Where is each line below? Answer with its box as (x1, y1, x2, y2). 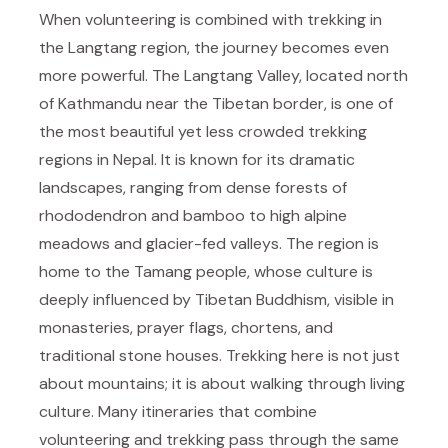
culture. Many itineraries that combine (39, 401, 317, 422)
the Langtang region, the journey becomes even (39, 37, 389, 58)
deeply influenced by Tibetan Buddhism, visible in (39, 289, 394, 310)
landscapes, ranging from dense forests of (39, 177, 347, 198)
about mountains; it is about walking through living (39, 373, 405, 394)
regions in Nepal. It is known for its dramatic (39, 149, 355, 170)
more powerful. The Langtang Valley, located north (39, 65, 408, 86)
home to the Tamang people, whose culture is (39, 261, 373, 282)
